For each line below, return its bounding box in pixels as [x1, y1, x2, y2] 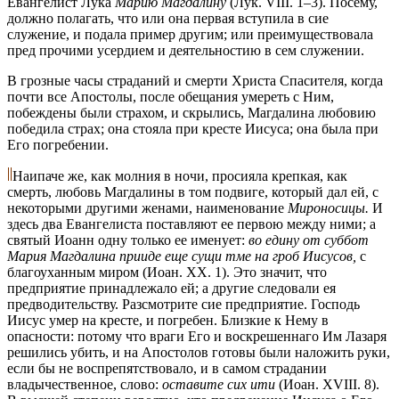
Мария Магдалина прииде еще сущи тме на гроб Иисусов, [7, 248, 360, 264]
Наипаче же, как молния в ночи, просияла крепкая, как [12, 167, 347, 183]
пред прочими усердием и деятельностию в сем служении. [7, 42, 364, 58]
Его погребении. [7, 136, 109, 152]
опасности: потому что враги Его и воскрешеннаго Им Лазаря [7, 328, 387, 344]
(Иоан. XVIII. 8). [279, 376, 379, 392]
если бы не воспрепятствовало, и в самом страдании [7, 360, 327, 376]
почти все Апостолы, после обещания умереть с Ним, [7, 88, 334, 104]
